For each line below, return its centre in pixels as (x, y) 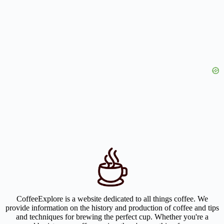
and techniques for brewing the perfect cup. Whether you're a (112, 216)
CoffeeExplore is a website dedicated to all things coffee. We (112, 198)
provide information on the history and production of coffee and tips (112, 207)
